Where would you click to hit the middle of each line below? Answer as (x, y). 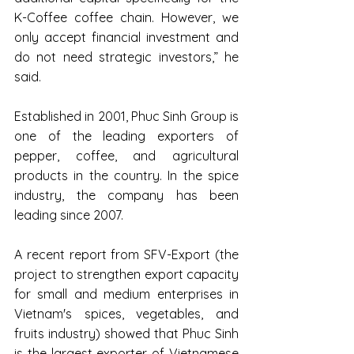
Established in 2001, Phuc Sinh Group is (126, 116)
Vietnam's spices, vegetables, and (126, 313)
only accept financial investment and (126, 37)
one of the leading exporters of (126, 136)
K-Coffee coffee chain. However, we (126, 17)
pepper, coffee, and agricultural (126, 155)
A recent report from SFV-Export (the (126, 254)
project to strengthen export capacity (126, 274)
